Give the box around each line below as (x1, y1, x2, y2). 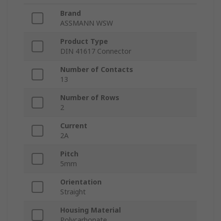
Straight (60, 187, 86, 197)
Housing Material (60, 205, 121, 215)
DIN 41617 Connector (60, 46, 131, 56)
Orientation (60, 177, 102, 187)
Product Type (60, 37, 108, 46)
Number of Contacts (60, 65, 133, 74)
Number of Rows (60, 93, 119, 103)
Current (60, 121, 87, 131)
